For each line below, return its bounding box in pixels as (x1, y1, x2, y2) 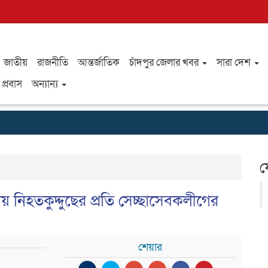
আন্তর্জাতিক (77, 56, 120, 69)
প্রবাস (1, 77, 22, 91)
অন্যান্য (31, 77, 60, 91)
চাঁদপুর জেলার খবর (129, 56, 201, 69)
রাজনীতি (36, 56, 68, 69)
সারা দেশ (216, 56, 253, 69)
